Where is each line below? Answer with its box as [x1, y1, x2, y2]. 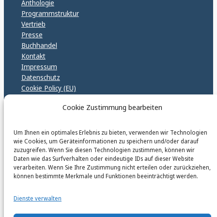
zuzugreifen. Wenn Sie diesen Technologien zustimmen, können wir [14, 146, 195, 154]
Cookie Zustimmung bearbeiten [62, 102, 162, 112]
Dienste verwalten [14, 194, 62, 202]
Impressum [21, 62, 57, 72]
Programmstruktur [21, 9, 79, 18]
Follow [101, 167, 124, 175]
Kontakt [21, 51, 46, 61]
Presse [21, 30, 43, 40]
